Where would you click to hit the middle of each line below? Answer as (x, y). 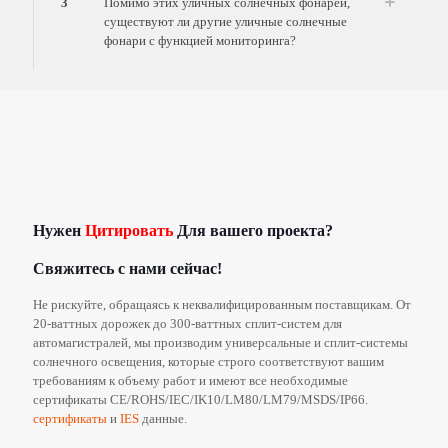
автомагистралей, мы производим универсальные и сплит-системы (220, 342)
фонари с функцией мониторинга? (200, 40)
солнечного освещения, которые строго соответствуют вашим (208, 361)
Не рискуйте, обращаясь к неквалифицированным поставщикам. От (222, 304)
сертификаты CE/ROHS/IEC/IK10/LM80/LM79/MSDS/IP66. (200, 399)
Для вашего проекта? (253, 230)
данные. (163, 418)
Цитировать (129, 230)
